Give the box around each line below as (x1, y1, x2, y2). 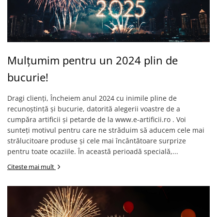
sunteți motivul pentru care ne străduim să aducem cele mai (7, 125, 204, 135)
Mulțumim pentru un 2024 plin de (7, 53, 178, 67)
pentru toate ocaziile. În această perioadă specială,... (7, 147, 178, 156)
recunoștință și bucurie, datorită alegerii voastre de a (7, 104, 180, 113)
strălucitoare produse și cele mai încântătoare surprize (7, 136, 186, 145)
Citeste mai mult (7, 162, 56, 171)
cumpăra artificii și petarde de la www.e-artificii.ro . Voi (7, 115, 186, 124)
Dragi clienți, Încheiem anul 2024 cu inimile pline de (7, 93, 177, 103)
